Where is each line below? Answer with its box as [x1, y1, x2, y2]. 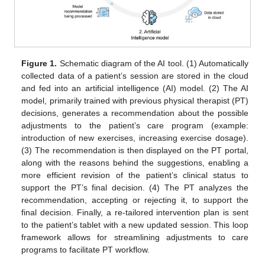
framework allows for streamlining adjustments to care [21, 232, 248, 243]
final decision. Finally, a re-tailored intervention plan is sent [21, 208, 248, 218]
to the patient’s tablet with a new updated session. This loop [21, 220, 248, 230]
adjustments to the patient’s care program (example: [21, 121, 248, 131]
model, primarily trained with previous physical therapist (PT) [21, 96, 248, 106]
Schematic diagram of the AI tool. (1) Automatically [57, 59, 248, 69]
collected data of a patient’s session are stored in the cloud [21, 71, 248, 81]
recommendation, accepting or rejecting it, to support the [21, 195, 248, 205]
